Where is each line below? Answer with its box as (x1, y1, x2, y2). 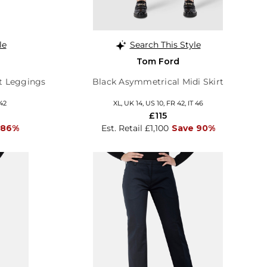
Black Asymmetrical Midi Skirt (92, 76, 224, 87)
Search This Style (129, 39, 201, 50)
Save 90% (171, 122, 215, 133)
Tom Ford (136, 55, 179, 67)
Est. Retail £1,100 (101, 122, 169, 133)
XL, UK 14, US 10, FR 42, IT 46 (113, 98, 203, 107)
